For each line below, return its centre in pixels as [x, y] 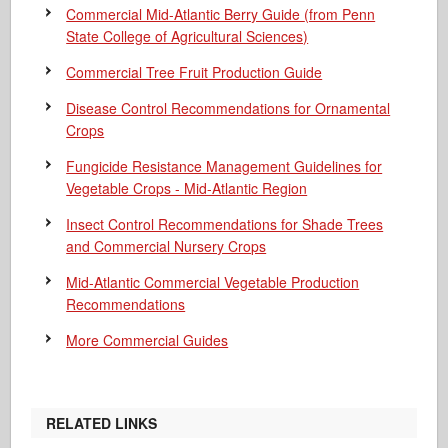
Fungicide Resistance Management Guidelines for [224, 166]
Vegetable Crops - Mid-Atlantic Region [187, 188]
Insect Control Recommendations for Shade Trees [225, 224]
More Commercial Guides [147, 340]
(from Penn [340, 14]
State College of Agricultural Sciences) [187, 36]
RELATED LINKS [102, 423]
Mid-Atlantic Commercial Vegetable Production [213, 282]
